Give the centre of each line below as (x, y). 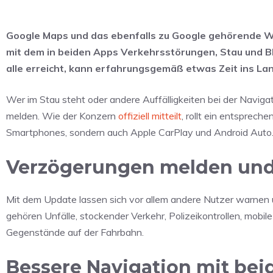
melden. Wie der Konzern (62, 116)
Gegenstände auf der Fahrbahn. (75, 232)
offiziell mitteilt (150, 116)
